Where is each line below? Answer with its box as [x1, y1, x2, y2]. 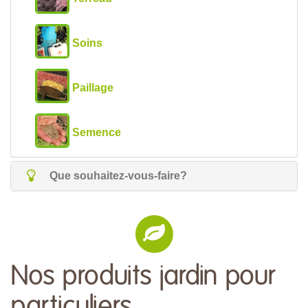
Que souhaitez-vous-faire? [47, 170, 188, 181]
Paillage [72, 81, 113, 93]
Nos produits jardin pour [10, 263, 275, 290]
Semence [72, 126, 121, 138]
